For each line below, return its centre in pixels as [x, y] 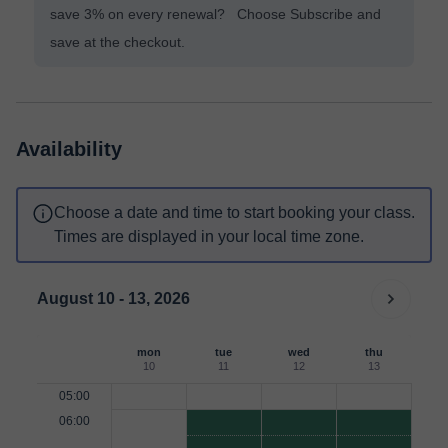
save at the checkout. [117, 42]
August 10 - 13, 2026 [113, 298]
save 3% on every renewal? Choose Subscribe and [215, 14]
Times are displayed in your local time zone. [209, 236]
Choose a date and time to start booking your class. [234, 212]
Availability [69, 149]
